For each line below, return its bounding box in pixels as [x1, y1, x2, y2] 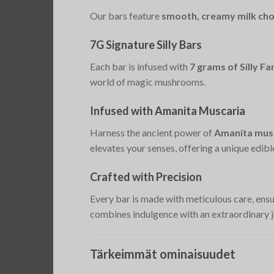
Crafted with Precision [90, 169, 202, 183]
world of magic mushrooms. [90, 76, 206, 88]
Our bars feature [90, 10, 161, 22]
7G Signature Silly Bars [90, 38, 202, 52]
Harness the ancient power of [90, 127, 214, 139]
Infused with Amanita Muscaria [90, 104, 245, 118]
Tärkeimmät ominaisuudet [90, 246, 235, 261]
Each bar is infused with [90, 61, 190, 73]
